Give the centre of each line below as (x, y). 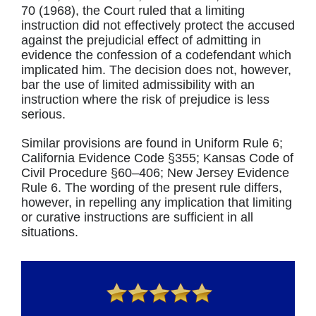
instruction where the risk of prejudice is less (145, 99)
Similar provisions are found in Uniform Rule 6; (152, 143)
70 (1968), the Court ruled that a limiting (133, 11)
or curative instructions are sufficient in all (137, 217)
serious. (43, 114)
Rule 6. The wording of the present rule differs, (151, 188)
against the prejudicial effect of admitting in (141, 40)
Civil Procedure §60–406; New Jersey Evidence (155, 173)
